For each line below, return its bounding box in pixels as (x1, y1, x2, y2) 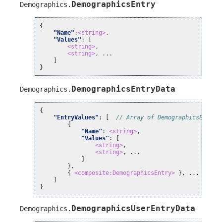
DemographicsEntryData (71, 84, 175, 94)
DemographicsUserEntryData (71, 204, 195, 214)
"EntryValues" (54, 114, 99, 121)
